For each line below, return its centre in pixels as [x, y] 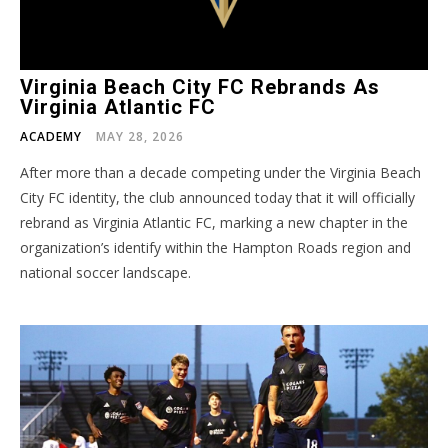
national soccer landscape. [105, 272]
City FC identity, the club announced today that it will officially [217, 197]
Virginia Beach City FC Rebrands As [200, 86]
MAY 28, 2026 [140, 136]
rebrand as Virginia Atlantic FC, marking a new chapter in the [214, 222]
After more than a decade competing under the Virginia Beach [220, 172]
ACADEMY [51, 136]
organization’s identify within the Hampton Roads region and [215, 247]
